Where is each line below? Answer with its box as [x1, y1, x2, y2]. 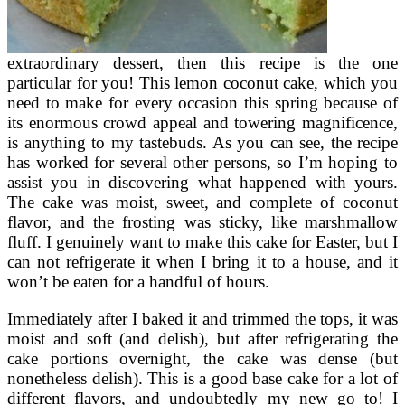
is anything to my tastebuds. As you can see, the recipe [7, 132, 398, 152]
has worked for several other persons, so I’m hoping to [7, 152, 398, 172]
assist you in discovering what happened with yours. [7, 172, 398, 192]
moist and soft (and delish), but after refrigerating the [7, 328, 398, 348]
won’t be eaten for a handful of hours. [7, 271, 269, 291]
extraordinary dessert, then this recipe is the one [7, 52, 398, 72]
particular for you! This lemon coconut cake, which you [7, 72, 398, 92]
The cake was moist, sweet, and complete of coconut [7, 192, 398, 212]
